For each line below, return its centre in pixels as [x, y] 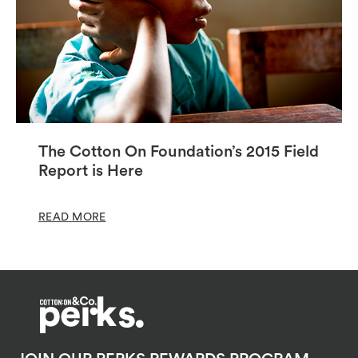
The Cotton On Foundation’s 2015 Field [179, 151]
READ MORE [72, 217]
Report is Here [91, 171]
